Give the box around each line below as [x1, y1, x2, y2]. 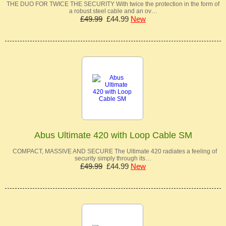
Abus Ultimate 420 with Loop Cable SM [34, 130, 192, 141]
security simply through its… [75, 155, 151, 162]
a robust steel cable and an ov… [69, 8, 157, 15]
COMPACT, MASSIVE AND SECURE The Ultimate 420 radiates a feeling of [9, 148, 217, 155]
